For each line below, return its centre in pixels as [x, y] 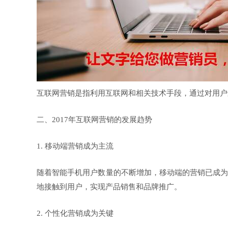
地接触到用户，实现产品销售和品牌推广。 [109, 187]
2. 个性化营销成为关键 [75, 213]
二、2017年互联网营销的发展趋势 [94, 120]
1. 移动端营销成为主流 [75, 146]
